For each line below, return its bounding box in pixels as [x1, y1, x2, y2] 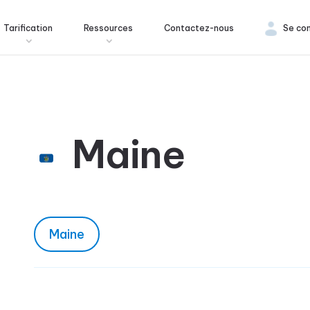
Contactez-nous [164, 23, 234, 33]
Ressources [84, 23, 133, 33]
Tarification [3, 23, 53, 33]
